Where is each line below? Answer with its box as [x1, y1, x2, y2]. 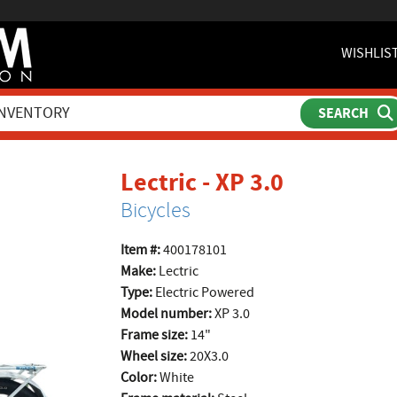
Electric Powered [152, 284, 254, 301]
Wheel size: [120, 347, 187, 365]
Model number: [120, 305, 212, 323]
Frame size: [120, 326, 188, 344]
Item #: [120, 241, 160, 259]
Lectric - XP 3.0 [120, 166, 284, 198]
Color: [120, 369, 157, 386]
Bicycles [120, 197, 191, 223]
